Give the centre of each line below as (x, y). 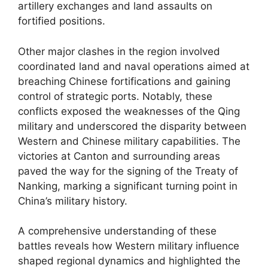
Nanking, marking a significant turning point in (128, 186)
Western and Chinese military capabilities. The (129, 141)
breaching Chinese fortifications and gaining (124, 81)
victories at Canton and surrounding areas (119, 156)
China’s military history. (73, 201)
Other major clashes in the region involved (119, 51)
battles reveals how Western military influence (129, 246)
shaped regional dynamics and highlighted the (129, 261)
